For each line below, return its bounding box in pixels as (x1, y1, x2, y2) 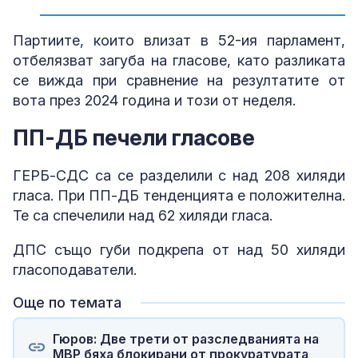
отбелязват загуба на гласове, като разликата (13, 51, 345, 69)
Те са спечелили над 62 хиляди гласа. (13, 207, 272, 225)
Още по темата (13, 294, 121, 312)
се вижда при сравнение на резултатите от (13, 71, 345, 89)
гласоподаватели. (13, 261, 137, 279)
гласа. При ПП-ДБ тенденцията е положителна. (13, 187, 345, 205)
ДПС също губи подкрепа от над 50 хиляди (13, 241, 345, 259)
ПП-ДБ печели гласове (13, 124, 255, 151)
